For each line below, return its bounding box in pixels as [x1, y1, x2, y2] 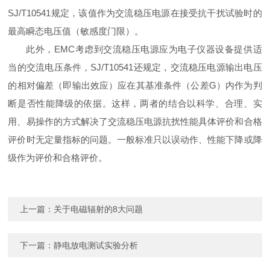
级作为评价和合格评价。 [8, 152, 108, 163]
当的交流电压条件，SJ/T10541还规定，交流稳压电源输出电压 [8, 62, 262, 73]
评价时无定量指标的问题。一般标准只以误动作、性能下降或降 [8, 134, 262, 145]
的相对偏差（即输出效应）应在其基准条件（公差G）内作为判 [8, 80, 262, 91]
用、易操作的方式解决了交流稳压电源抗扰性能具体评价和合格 [8, 116, 262, 127]
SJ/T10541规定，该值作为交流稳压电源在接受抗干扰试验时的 [8, 8, 262, 19]
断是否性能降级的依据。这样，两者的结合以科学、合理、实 [8, 98, 262, 109]
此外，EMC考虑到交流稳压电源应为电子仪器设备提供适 [26, 44, 262, 55]
